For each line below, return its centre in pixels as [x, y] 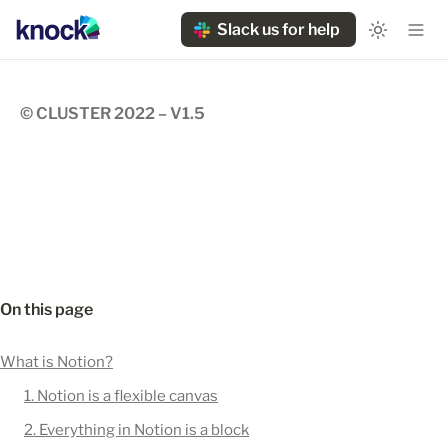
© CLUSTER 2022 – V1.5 [112, 113]
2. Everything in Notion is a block [136, 430]
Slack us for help [278, 29]
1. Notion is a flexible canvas [121, 396]
